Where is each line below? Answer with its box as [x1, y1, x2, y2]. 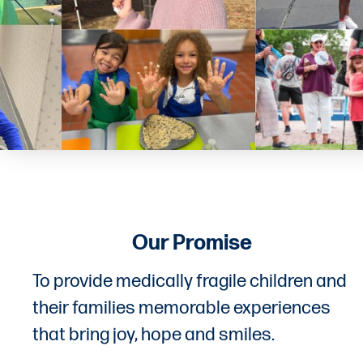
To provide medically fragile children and [32, 270, 347, 293]
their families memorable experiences [32, 297, 331, 319]
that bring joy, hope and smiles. [32, 323, 275, 346]
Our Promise [132, 230, 253, 256]
